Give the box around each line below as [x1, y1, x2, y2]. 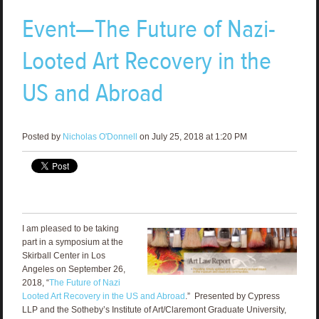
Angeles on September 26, [21, 263, 125, 274]
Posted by [21, 131, 63, 142]
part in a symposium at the [21, 236, 123, 247]
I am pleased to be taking [21, 223, 119, 234]
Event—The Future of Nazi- [21, 12, 276, 45]
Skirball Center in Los [21, 250, 105, 261]
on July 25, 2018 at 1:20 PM [137, 131, 247, 142]
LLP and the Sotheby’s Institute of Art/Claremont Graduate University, [21, 304, 286, 315]
